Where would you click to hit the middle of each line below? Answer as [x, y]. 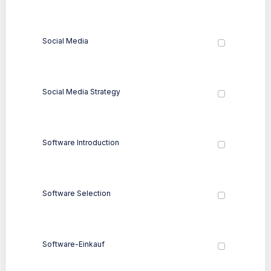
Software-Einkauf [73, 244]
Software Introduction [81, 142]
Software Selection [77, 193]
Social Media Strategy [81, 91]
